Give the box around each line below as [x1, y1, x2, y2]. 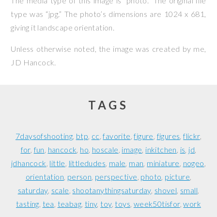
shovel [154, 186, 177, 195]
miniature [147, 158, 180, 168]
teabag [57, 199, 82, 208]
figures [156, 131, 180, 140]
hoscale [92, 145, 119, 154]
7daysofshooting [15, 131, 73, 140]
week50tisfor [133, 199, 180, 208]
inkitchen [145, 145, 177, 154]
